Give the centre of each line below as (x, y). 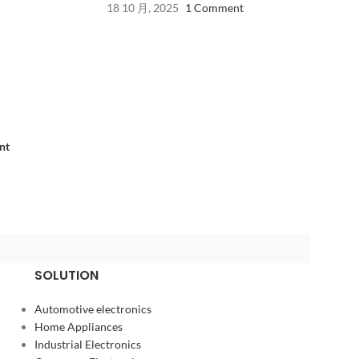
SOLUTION (66, 276)
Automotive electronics (93, 309)
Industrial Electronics (87, 345)
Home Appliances (78, 327)
